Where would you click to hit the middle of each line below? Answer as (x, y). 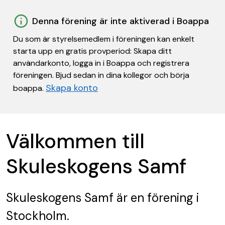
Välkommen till (75, 141)
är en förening (153, 198)
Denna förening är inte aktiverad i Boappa (121, 21)
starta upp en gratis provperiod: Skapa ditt (92, 51)
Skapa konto (72, 88)
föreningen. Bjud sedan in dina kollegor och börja (101, 75)
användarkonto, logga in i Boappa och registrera (101, 63)
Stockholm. (38, 216)
